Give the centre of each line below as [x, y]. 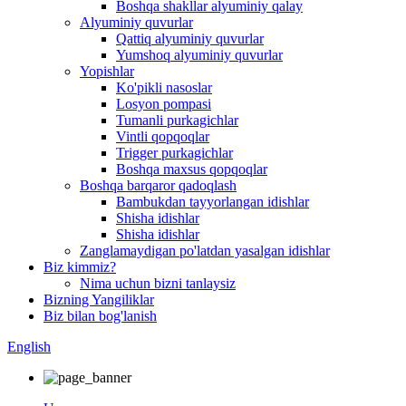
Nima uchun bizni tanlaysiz [158, 283]
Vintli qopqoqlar [163, 136]
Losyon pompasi [164, 104]
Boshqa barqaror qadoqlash [158, 185]
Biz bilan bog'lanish [100, 316]
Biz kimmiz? [80, 267]
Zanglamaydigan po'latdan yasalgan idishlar [205, 251]
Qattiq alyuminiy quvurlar [190, 39]
